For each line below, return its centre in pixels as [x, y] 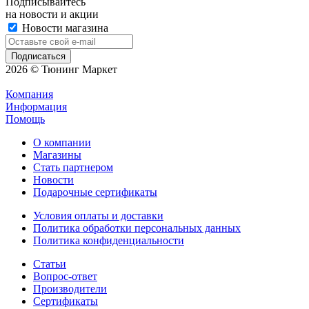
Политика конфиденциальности [109, 240]
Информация [36, 106]
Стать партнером [73, 167]
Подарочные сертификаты [95, 192]
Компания [29, 94]
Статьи [50, 263]
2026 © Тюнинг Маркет [61, 69]
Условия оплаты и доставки [98, 215]
